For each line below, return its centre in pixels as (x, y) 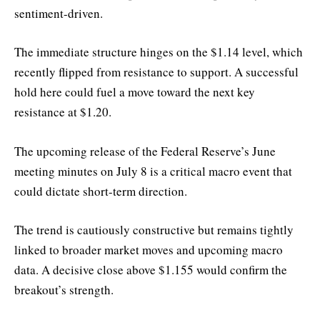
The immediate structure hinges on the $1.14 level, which (159, 52)
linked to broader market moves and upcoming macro (149, 249)
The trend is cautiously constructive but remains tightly (154, 229)
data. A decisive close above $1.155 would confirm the (151, 269)
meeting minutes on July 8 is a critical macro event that (153, 171)
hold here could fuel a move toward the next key (135, 92)
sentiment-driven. (59, 14)
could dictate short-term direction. (101, 191)
